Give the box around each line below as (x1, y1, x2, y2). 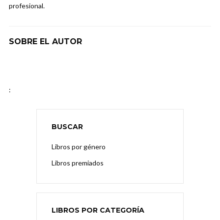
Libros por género (52, 142, 106, 151)
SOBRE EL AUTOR (9, 37, 82, 47)
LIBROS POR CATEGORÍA (52, 206, 144, 215)
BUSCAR (52, 122, 83, 132)
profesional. (9, 1, 45, 10)
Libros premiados (52, 159, 104, 167)
